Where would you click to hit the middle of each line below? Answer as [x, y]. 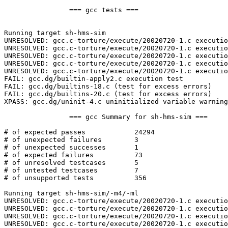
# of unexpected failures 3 [53, 140]
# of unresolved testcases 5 [55, 163]
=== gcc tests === [37, 10]
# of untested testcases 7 [51, 170]
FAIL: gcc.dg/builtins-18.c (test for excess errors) [108, 87]
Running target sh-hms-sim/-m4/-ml [71, 193]
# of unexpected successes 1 [55, 148]
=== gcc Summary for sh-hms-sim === [37, 117]
